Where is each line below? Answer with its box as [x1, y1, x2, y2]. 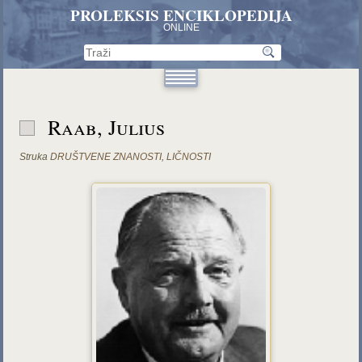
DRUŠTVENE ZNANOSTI [50, 151, 162, 162]
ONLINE [162, 22, 200, 33]
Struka [19, 151, 48, 162]
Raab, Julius [48, 113, 166, 141]
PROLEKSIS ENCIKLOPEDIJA [69, 4, 293, 27]
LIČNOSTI [166, 151, 212, 162]
